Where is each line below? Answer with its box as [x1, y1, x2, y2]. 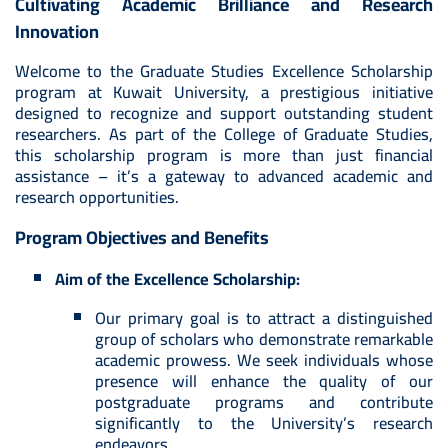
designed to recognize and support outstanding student [15, 98, 433, 129]
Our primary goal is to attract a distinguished [95, 303, 433, 334]
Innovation [15, 14, 99, 49]
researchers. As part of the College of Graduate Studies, [15, 119, 433, 150]
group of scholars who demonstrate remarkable [95, 324, 433, 355]
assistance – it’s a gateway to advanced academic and [15, 161, 433, 192]
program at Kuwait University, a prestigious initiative [15, 77, 433, 108]
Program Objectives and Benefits [15, 220, 269, 255]
